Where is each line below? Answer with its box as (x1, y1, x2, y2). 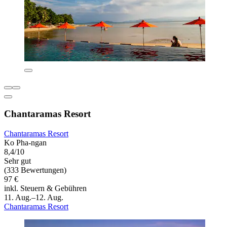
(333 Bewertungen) (4, 165, 66, 174)
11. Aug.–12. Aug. (4, 193, 63, 202)
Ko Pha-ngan (4, 138, 47, 147)
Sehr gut (4, 156, 31, 165)
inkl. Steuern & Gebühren (4, 183, 87, 193)
